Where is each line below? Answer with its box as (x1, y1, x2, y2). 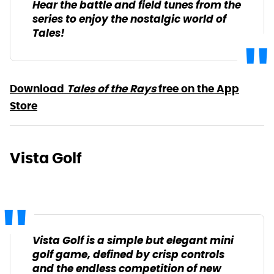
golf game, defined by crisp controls (32, 246, 224, 264)
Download (10, 81, 67, 95)
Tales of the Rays (67, 81, 156, 95)
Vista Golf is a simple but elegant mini (32, 232, 234, 250)
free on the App (156, 81, 239, 95)
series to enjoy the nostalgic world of (32, 10, 226, 29)
